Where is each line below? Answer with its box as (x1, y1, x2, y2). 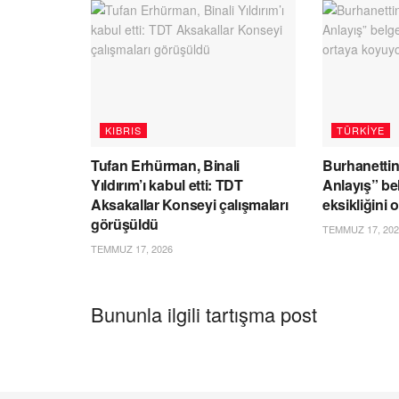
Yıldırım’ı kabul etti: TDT (91, 174, 243, 195)
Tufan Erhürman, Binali (91, 154, 240, 175)
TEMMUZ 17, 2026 (91, 240, 173, 256)
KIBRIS (105, 122, 142, 137)
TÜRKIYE (336, 122, 385, 137)
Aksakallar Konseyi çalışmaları (91, 193, 289, 215)
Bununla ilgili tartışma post (91, 299, 317, 328)
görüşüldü (91, 213, 159, 234)
